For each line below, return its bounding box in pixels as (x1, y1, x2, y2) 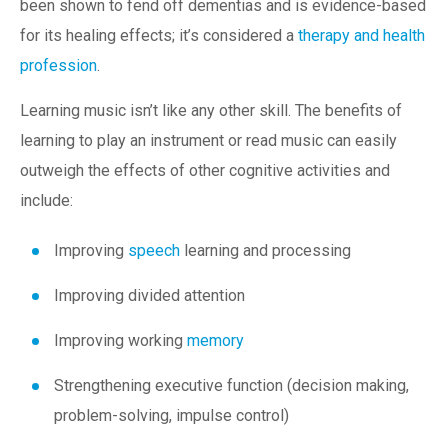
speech (128, 241, 180, 261)
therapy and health (298, 26, 425, 46)
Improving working (54, 331, 187, 351)
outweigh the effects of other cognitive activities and (20, 161, 390, 181)
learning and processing (180, 241, 351, 261)
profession (20, 56, 97, 76)
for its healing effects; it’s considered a (20, 26, 298, 46)
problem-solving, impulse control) (54, 406, 289, 426)
